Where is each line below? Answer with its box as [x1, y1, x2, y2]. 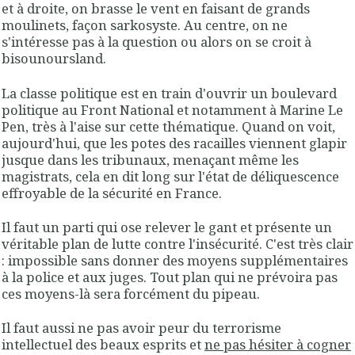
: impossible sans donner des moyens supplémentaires [2, 250, 348, 269]
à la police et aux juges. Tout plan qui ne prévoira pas [2, 267, 338, 286]
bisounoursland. [2, 49, 106, 68]
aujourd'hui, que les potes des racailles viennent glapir [2, 133, 347, 152]
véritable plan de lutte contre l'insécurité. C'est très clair [2, 234, 353, 253]
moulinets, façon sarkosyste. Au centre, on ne [2, 16, 288, 35]
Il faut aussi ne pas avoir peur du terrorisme [2, 319, 281, 338]
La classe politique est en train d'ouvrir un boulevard [2, 83, 337, 102]
